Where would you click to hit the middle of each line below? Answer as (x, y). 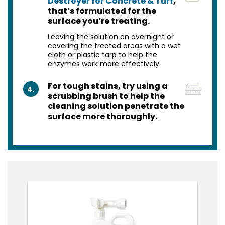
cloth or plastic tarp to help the (102, 55)
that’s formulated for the (102, 11)
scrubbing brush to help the (106, 96)
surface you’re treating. (98, 21)
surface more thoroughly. (102, 117)
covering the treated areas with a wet (114, 46)
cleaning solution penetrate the (116, 106)
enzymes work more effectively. (104, 64)
